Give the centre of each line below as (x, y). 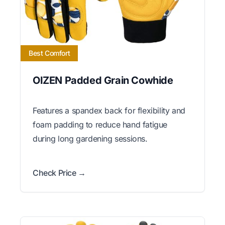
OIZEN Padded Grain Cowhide (103, 80)
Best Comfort (49, 53)
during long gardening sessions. (90, 138)
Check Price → (59, 173)
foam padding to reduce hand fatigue (100, 124)
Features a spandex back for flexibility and (109, 110)
